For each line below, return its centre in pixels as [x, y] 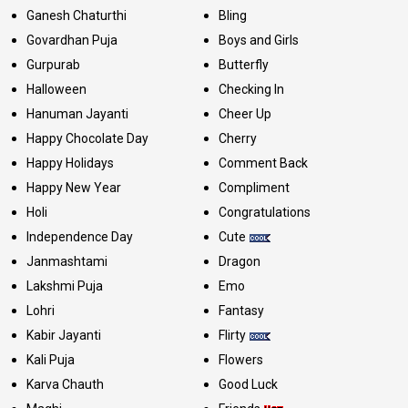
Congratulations [264, 212]
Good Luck [248, 384]
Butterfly [243, 64]
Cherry [237, 138]
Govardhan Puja [72, 40]
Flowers [240, 359]
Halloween [56, 89]
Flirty [232, 335]
